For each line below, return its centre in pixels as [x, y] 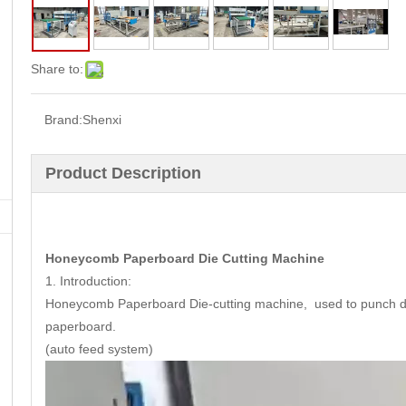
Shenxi [102, 120]
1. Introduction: [88, 281]
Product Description [123, 174]
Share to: [57, 69]
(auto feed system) [99, 349]
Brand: [63, 120]
